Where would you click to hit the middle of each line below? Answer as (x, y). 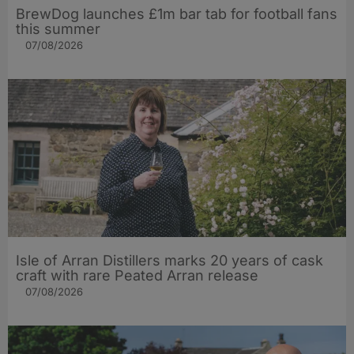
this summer (58, 28)
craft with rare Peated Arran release (137, 275)
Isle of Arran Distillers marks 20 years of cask (169, 260)
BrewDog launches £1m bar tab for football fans (177, 13)
